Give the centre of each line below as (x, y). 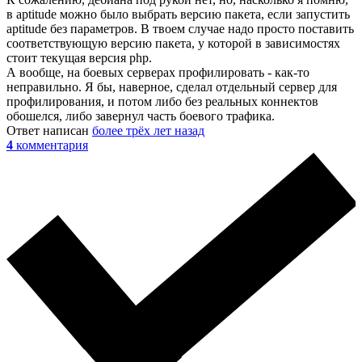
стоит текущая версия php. (79, 57)
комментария (52, 145)
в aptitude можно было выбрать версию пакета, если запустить (178, 14)
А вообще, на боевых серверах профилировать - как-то (158, 72)
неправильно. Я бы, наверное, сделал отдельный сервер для (172, 86)
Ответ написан (49, 130)
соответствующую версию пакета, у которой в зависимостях (173, 43)
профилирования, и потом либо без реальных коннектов (162, 101)
